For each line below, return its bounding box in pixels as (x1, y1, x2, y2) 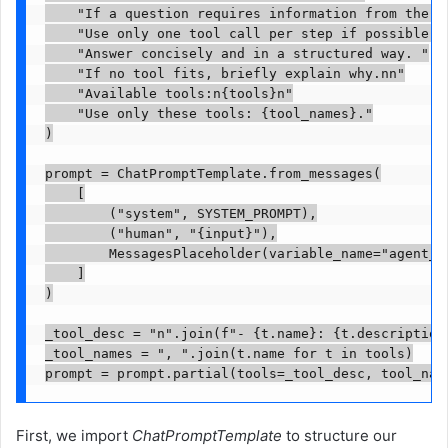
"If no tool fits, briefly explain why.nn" (44, 65, 405, 81)
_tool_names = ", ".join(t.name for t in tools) (44, 345, 413, 361)
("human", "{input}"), (44, 225, 277, 241)
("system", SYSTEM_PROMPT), (44, 205, 317, 221)
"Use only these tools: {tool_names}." (44, 105, 373, 121)
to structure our (282, 426, 397, 446)
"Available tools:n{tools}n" (44, 85, 293, 101)
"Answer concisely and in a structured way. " (44, 45, 429, 61)
